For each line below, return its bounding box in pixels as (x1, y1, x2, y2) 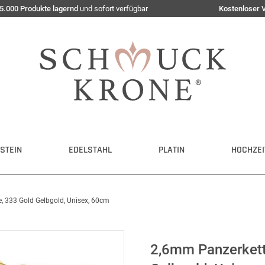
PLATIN (159, 144, 185, 156)
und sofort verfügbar (78, 4, 148, 13)
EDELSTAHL (69, 144, 112, 156)
